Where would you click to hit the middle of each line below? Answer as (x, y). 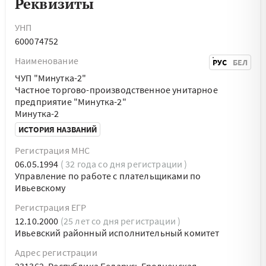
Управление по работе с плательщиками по (108, 176)
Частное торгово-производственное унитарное (116, 90)
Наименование (47, 61)
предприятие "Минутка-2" (71, 102)
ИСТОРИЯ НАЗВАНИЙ (58, 129)
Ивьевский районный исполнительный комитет (117, 233)
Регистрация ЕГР (51, 207)
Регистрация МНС (53, 150)
